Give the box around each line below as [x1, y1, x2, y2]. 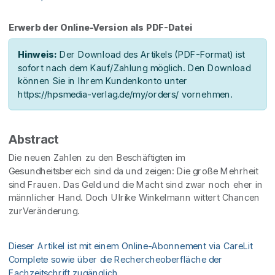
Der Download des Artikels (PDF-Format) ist [56, 49, 245, 61]
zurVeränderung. [8, 205, 80, 217]
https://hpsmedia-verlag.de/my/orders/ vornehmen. [17, 88, 233, 100]
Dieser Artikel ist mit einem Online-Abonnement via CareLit [8, 241, 253, 252]
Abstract [8, 132, 59, 147]
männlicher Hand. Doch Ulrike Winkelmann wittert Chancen [8, 192, 260, 204]
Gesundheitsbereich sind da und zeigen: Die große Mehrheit [8, 165, 258, 177]
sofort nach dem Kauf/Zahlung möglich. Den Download [17, 62, 250, 74]
